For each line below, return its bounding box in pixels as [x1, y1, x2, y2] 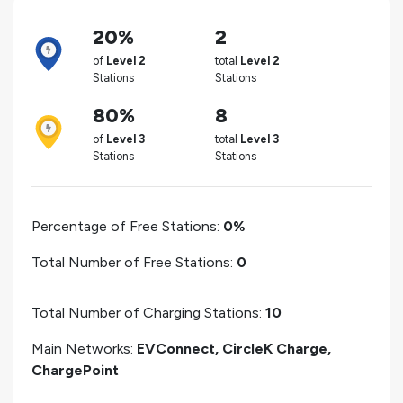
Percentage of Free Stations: [31, 217, 223, 235]
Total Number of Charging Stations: [31, 303, 265, 321]
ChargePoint [31, 361, 119, 379]
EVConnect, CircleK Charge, [137, 339, 331, 357]
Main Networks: [31, 339, 137, 357]
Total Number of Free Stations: [31, 253, 237, 271]
